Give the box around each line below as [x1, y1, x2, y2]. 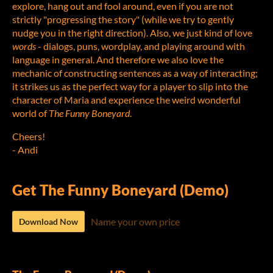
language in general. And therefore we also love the [12, 54, 224, 66]
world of [12, 107, 47, 119]
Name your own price [91, 216, 180, 228]
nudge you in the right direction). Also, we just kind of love [12, 27, 252, 39]
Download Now [19, 216, 78, 227]
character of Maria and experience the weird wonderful [12, 94, 241, 106]
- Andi [12, 144, 38, 156]
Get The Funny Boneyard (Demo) [12, 181, 229, 199]
